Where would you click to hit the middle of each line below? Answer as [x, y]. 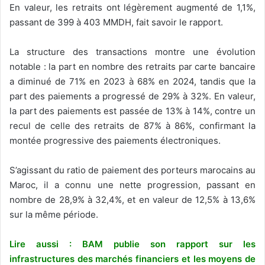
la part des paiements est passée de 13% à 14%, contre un [132, 111]
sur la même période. [54, 214]
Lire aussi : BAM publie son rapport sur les [132, 244]
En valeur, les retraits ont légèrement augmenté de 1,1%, [132, 7]
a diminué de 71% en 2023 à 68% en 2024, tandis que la [132, 81]
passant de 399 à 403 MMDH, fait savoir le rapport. [116, 22]
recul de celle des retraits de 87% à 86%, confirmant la [132, 125]
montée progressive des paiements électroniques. [115, 140]
